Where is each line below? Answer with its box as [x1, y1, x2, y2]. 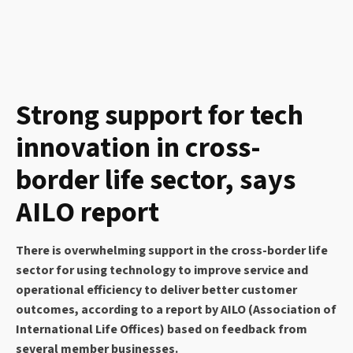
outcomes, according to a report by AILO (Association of [16, 301, 336, 319]
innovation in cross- [16, 128, 261, 169]
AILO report [16, 192, 159, 233]
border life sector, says [16, 160, 295, 201]
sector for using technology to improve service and [16, 262, 308, 280]
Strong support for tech [16, 95, 303, 136]
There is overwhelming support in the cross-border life [16, 242, 328, 260]
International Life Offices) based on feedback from [16, 321, 307, 339]
